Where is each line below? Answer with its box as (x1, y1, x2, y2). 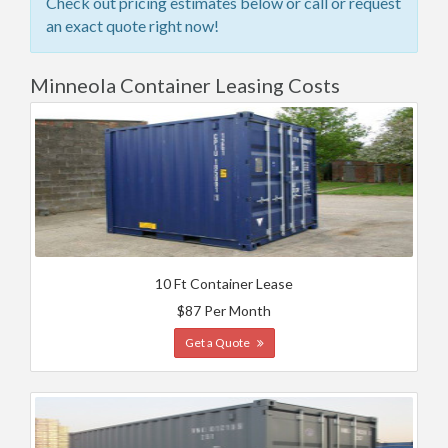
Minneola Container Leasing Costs (30, 73, 340, 97)
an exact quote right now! (46, 16, 219, 35)
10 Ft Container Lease (155, 275, 293, 292)
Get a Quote (184, 335, 252, 350)
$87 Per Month (177, 302, 271, 319)
